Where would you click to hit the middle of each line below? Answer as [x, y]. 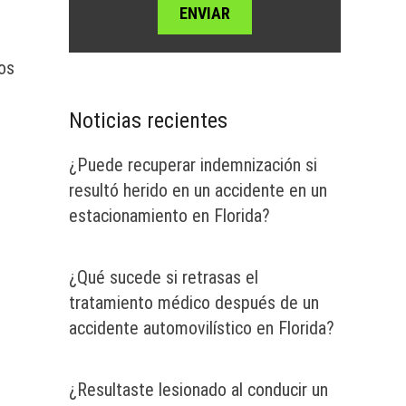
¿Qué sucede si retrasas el [164, 278]
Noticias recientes [148, 121]
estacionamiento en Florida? [169, 216]
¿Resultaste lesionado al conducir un [198, 390]
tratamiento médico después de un [194, 303]
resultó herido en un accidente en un [198, 191]
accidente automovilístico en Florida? [202, 329]
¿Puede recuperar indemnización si [193, 165]
